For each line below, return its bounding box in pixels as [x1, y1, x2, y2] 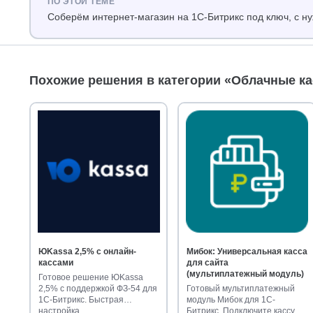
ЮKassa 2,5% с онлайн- [38, 246, 136, 256]
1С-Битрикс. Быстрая [38, 294, 124, 305]
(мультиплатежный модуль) [186, 268, 304, 279]
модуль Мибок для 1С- [186, 294, 275, 305]
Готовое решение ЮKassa [38, 272, 143, 282]
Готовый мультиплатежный [186, 283, 295, 293]
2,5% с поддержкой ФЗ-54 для [38, 283, 157, 293]
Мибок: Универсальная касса [186, 246, 307, 256]
